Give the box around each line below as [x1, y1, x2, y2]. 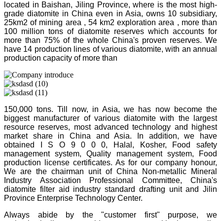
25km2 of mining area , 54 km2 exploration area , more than [4, 18, 217, 27]
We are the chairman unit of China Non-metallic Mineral [4, 167, 217, 176]
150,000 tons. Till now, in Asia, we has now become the [4, 105, 217, 113]
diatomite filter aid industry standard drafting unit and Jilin [4, 184, 217, 193]
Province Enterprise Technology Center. [4, 193, 143, 202]
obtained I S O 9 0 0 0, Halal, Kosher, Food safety [4, 140, 217, 149]
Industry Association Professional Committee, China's [4, 176, 217, 184]
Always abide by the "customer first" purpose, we [4, 210, 217, 219]
